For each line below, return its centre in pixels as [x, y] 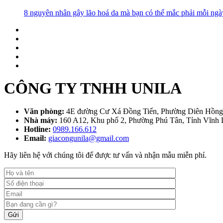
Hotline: [37, 129]
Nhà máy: [41, 120]
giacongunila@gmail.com [89, 138]
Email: [35, 138]
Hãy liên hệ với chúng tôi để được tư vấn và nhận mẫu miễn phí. [105, 155]
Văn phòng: [44, 111]
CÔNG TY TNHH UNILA [93, 88]
